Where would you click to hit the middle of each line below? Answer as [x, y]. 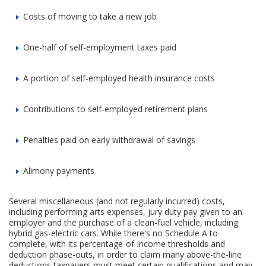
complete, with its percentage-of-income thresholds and [117, 243]
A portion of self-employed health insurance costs [119, 78]
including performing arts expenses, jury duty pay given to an [126, 211]
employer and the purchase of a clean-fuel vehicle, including [124, 222]
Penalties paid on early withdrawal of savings [110, 140]
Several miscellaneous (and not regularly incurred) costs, [117, 201]
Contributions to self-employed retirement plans [116, 109]
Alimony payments [59, 170]
